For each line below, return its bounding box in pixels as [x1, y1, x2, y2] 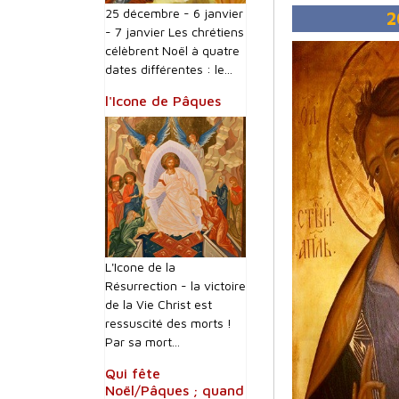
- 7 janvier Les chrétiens [105, 24, 244, 39]
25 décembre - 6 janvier [105, 5, 243, 20]
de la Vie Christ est [105, 297, 212, 312]
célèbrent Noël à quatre [105, 43, 240, 58]
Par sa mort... [105, 334, 180, 349]
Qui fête [105, 365, 160, 381]
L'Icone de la [105, 259, 175, 274]
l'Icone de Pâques [105, 93, 221, 109]
